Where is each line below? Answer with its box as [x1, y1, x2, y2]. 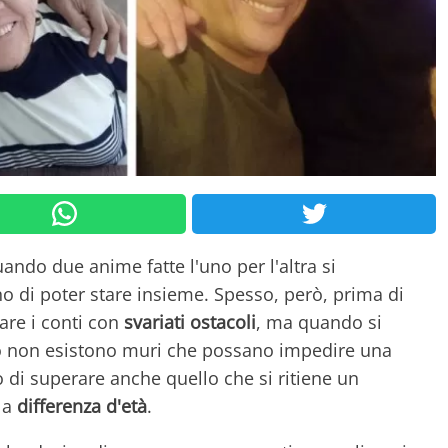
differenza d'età [17, 393, 147, 418]
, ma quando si [256, 309, 382, 334]
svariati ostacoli [124, 309, 256, 334]
